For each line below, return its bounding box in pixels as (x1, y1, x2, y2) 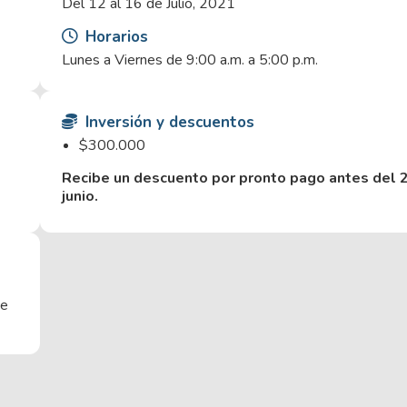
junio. (62, 185, 98, 206)
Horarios (81, 25, 148, 47)
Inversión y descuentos (81, 111, 254, 133)
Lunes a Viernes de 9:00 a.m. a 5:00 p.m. (62, 49, 318, 70)
